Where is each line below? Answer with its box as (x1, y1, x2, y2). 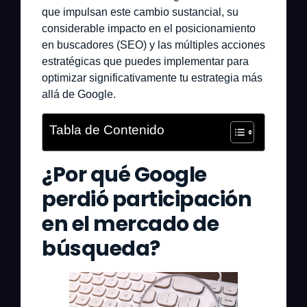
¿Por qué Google (42, 160, 207, 189)
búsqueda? (42, 234, 160, 263)
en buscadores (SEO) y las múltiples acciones (42, 39, 265, 51)
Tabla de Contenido (49, 122, 164, 137)
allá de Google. (42, 88, 116, 101)
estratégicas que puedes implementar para (42, 56, 249, 68)
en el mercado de (42, 209, 219, 238)
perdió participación (42, 184, 251, 214)
